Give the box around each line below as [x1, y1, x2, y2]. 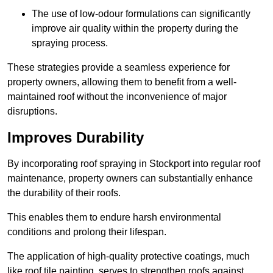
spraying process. [32, 38, 108, 49]
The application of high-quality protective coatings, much [7, 251, 250, 262]
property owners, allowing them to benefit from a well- [7, 77, 236, 88]
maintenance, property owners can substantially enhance [7, 173, 253, 184]
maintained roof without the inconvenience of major [7, 91, 227, 102]
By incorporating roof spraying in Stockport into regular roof [7, 158, 260, 169]
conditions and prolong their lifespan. [7, 227, 166, 238]
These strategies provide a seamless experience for [7, 62, 230, 73]
